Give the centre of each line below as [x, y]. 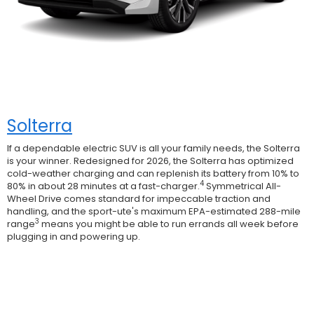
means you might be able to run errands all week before [169, 224]
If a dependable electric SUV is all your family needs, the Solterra [153, 148]
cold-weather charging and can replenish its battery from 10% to [153, 173]
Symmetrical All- [243, 186]
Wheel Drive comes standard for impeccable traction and [139, 198]
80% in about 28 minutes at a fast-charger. [103, 186]
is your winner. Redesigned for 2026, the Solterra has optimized [150, 161]
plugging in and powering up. [74, 236]
